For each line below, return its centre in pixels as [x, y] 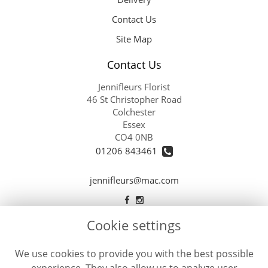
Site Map [134, 39]
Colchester [134, 112]
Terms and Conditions [134, 248]
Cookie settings [134, 225]
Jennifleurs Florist [134, 86]
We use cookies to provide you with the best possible [134, 254]
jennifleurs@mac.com [134, 180]
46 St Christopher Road [134, 99]
